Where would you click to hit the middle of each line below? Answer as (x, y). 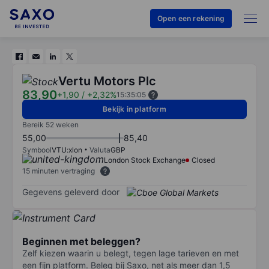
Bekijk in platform (134, 109)
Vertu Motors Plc (107, 81)
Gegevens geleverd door (71, 192)
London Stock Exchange (145, 160)
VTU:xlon (67, 150)
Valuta (100, 150)
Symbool (37, 150)
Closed (203, 160)
